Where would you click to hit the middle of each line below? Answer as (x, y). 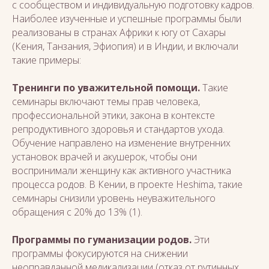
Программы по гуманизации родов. (102, 240)
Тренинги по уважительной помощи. (107, 88)
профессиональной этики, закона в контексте (113, 115)
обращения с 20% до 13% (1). (77, 212)
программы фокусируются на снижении (100, 253)
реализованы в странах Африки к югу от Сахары (119, 32)
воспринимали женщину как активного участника (122, 171)
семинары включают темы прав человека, (106, 101)
